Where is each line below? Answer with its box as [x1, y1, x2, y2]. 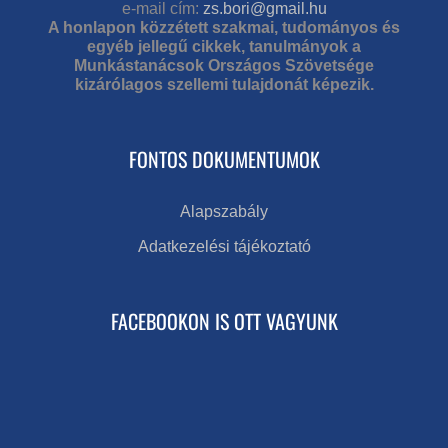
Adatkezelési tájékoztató [137, 237, 311, 255]
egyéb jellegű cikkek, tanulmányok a [87, 37, 361, 55]
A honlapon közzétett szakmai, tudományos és [48, 18, 400, 36]
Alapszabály [180, 202, 268, 220]
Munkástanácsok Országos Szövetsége [74, 56, 374, 74]
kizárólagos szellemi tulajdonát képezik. [74, 75, 374, 93]
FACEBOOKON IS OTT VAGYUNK [110, 305, 338, 336]
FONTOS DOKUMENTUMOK [128, 143, 320, 174]
